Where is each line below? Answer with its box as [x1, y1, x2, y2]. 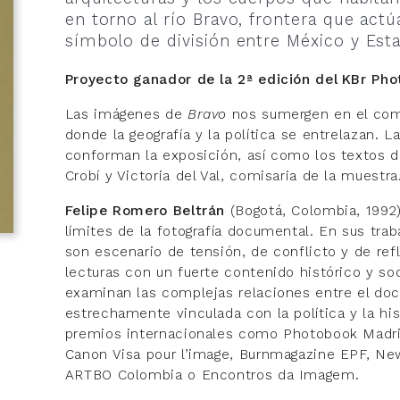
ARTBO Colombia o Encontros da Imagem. [64, 365, 360, 383]
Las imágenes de [64, 105, 187, 122]
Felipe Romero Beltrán [64, 201, 226, 219]
